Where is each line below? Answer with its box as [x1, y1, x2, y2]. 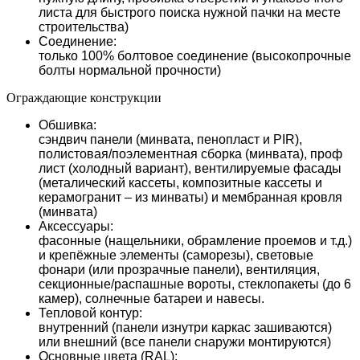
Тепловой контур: [39, 305, 142, 320]
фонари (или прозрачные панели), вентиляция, [39, 262, 320, 276]
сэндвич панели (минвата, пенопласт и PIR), [39, 132, 302, 146]
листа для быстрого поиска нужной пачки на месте [39, 5, 341, 19]
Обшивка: [39, 117, 96, 132]
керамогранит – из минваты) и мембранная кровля [39, 190, 342, 204]
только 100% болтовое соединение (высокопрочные [39, 48, 351, 63]
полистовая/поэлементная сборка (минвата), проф [39, 146, 342, 161]
